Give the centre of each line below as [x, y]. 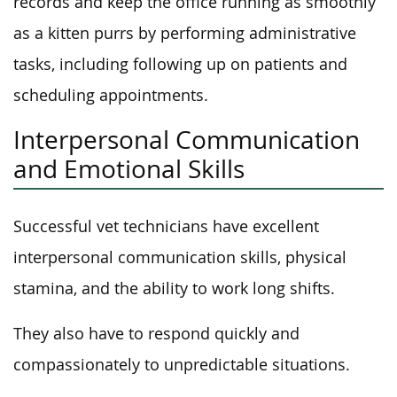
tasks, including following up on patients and [180, 64]
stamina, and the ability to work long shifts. [174, 288]
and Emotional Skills [129, 169]
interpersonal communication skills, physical [180, 257]
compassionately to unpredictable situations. [182, 365]
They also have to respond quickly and [156, 334]
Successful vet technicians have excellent [166, 226]
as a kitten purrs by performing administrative [185, 33]
